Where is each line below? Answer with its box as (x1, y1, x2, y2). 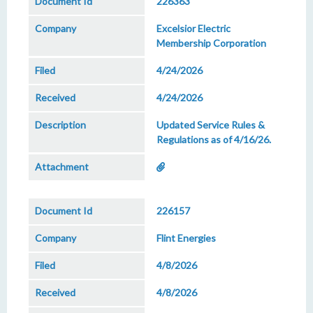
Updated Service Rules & (156, 119, 265, 131)
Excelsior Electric (156, 22, 231, 34)
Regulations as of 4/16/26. (156, 133, 271, 145)
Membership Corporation (156, 37, 266, 49)
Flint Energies (156, 232, 216, 244)
